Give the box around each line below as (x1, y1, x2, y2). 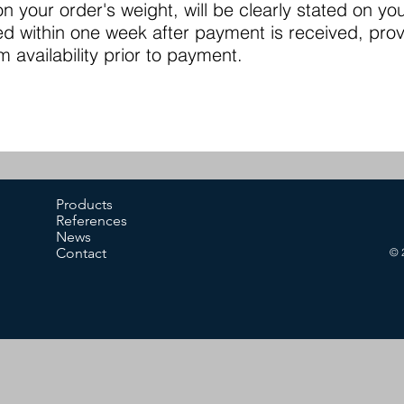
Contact (56, 244, 107, 262)
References (56, 212, 128, 229)
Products (56, 196, 114, 213)
